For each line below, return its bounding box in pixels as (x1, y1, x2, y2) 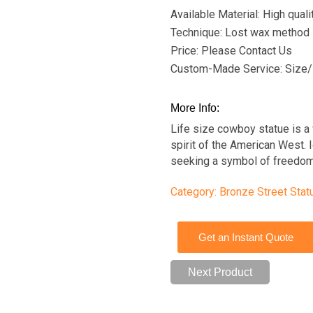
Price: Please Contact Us (170, 44, 292, 57)
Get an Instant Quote (198, 231, 293, 243)
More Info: (170, 102, 219, 114)
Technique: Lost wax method (170, 26, 310, 39)
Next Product (188, 266, 252, 278)
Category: (170, 185, 217, 198)
